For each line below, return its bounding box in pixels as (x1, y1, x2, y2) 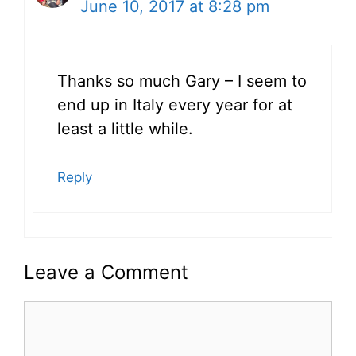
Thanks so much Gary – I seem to (57, 72, 307, 91)
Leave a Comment (24, 261, 188, 284)
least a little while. (57, 119, 193, 139)
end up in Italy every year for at (57, 95, 292, 115)
